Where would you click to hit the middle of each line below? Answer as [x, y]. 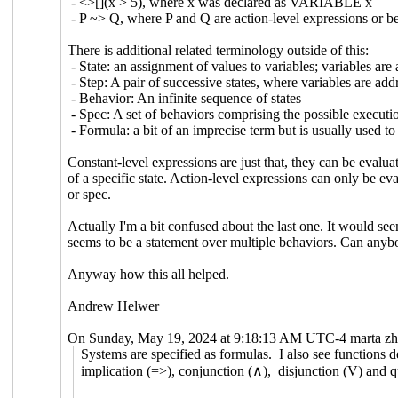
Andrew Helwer [114, 306]
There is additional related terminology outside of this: [219, 50]
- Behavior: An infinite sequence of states [185, 98]
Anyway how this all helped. [149, 274]
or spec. [90, 194]
